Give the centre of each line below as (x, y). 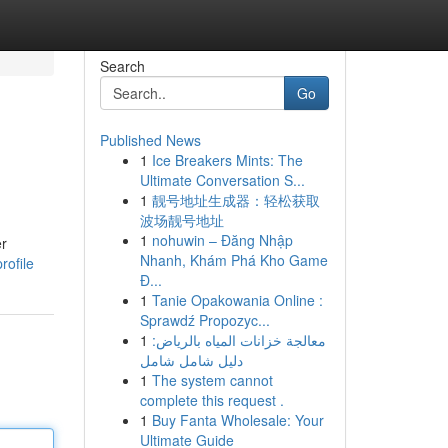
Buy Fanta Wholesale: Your (237, 420)
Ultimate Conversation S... (222, 180)
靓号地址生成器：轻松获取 (235, 200)
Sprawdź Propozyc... (204, 320)
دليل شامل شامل (191, 360)
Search (122, 66)
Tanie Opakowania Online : (237, 300)
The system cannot (212, 380)
